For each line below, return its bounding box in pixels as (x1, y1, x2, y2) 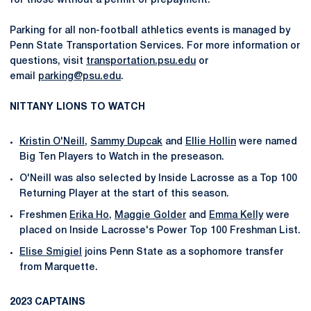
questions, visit (10, 57, 86, 67)
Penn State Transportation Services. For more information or (10, 42, 300, 51)
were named (236, 137, 297, 147)
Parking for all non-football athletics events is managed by (10, 26, 290, 36)
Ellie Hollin (185, 137, 236, 147)
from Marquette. (19, 262, 101, 272)
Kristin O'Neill (19, 137, 85, 147)
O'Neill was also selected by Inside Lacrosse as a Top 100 (19, 174, 297, 183)
